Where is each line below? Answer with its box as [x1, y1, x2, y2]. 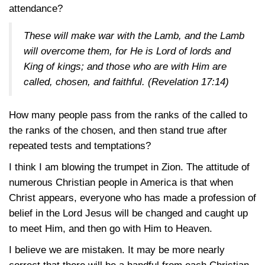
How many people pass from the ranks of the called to [9, 109, 247, 121]
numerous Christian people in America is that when [9, 177, 233, 188]
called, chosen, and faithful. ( [24, 76, 151, 88]
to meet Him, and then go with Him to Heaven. [9, 223, 212, 234]
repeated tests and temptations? [9, 140, 151, 151]
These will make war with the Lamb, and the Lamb [24, 30, 244, 41]
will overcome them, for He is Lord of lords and [24, 46, 231, 57]
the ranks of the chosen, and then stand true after [9, 125, 227, 136]
